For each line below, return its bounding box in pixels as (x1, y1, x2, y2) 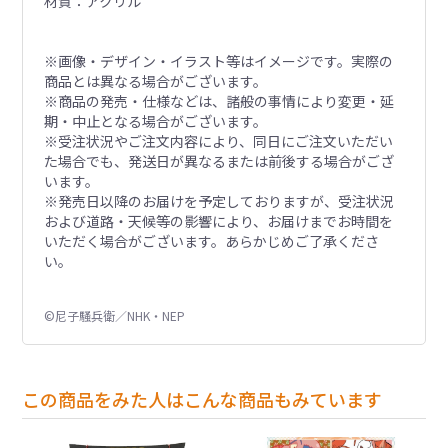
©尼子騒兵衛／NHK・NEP (43, 306, 185, 324)
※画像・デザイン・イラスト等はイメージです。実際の (43, 50, 393, 71)
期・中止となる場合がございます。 (43, 110, 267, 131)
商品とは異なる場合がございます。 (43, 70, 267, 91)
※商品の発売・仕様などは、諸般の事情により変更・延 (43, 90, 394, 111)
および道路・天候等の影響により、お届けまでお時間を (43, 210, 393, 231)
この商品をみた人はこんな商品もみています (22, 385, 383, 412)
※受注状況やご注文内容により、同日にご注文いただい (43, 130, 393, 151)
